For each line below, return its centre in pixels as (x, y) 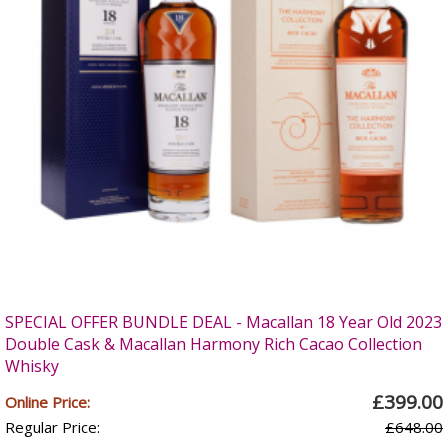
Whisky (32, 366)
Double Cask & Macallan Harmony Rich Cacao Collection (213, 344)
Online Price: (47, 402)
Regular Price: (52, 427)
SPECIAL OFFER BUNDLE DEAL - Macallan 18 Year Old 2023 (223, 322)
